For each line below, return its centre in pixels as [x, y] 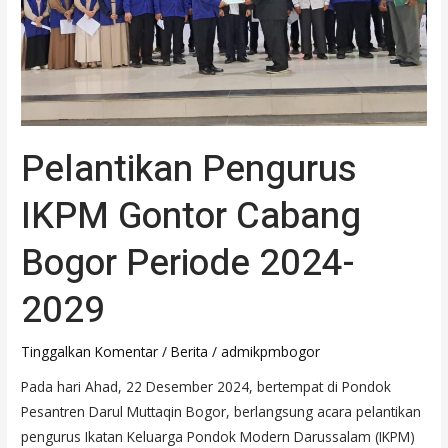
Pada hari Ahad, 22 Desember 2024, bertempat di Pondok [206, 387]
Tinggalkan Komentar [90, 351]
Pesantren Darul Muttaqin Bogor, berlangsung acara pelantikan [221, 412]
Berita [190, 351]
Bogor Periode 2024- [188, 264]
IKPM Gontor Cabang [191, 217]
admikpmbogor [271, 351]
